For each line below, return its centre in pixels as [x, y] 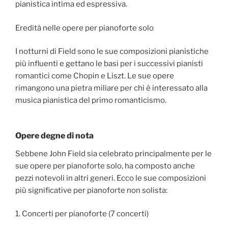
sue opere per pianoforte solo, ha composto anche [105, 166]
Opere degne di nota [54, 135]
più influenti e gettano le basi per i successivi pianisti [109, 64]
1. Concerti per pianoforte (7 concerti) [82, 214]
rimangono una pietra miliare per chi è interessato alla [111, 88]
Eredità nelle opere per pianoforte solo [84, 28]
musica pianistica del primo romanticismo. [91, 101]
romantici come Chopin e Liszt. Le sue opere [95, 76]
